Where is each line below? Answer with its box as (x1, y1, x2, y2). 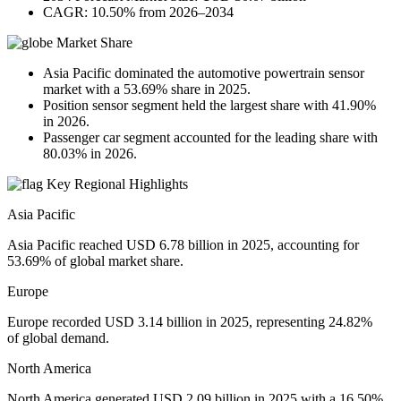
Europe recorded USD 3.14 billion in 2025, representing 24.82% (7, 313, 372, 329)
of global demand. (7, 329, 109, 346)
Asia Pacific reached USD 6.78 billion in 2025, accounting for (7, 236, 359, 252)
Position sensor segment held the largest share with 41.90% (43, 97, 376, 113)
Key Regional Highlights (43, 175, 188, 192)
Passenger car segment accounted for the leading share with (43, 129, 378, 145)
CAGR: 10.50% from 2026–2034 (43, 4, 234, 20)
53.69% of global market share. (7, 252, 183, 269)
